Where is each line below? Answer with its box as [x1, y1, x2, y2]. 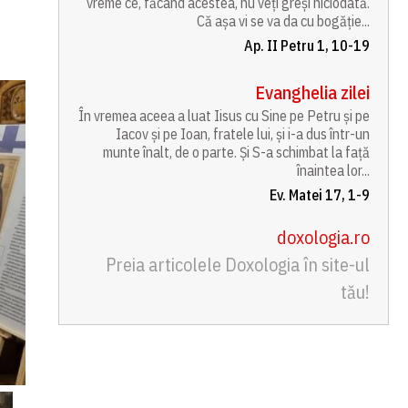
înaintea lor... [297, 161, 371, 179]
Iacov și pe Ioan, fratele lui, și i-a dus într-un [116, 125, 371, 143]
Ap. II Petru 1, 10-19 [244, 36, 371, 55]
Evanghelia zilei [255, 80, 371, 105]
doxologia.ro [277, 225, 371, 250]
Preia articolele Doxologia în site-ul [106, 252, 371, 277]
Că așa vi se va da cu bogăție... [197, 12, 371, 30]
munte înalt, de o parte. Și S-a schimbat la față [103, 143, 371, 161]
